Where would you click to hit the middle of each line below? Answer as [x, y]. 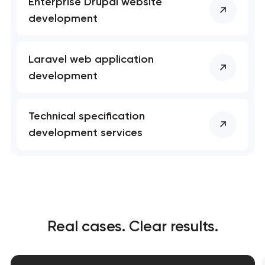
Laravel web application [91, 59]
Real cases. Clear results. [132, 226]
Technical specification [87, 116]
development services [86, 133]
